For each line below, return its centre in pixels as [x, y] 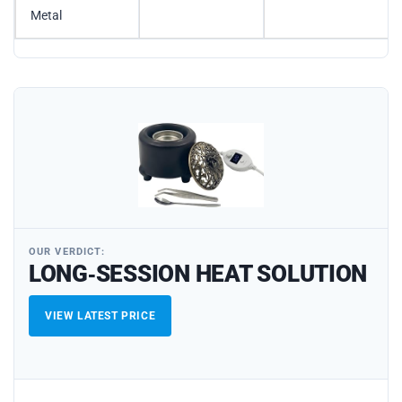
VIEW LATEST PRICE [100, 315]
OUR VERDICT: [67, 251]
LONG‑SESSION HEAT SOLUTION [198, 273]
